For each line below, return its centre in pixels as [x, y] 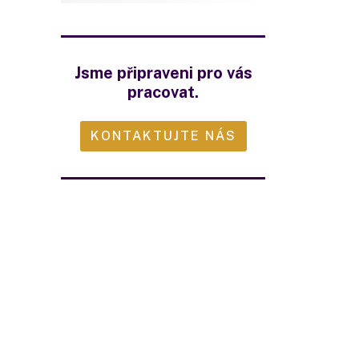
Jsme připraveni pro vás [163, 73]
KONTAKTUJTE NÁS [163, 136]
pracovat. [163, 92]
